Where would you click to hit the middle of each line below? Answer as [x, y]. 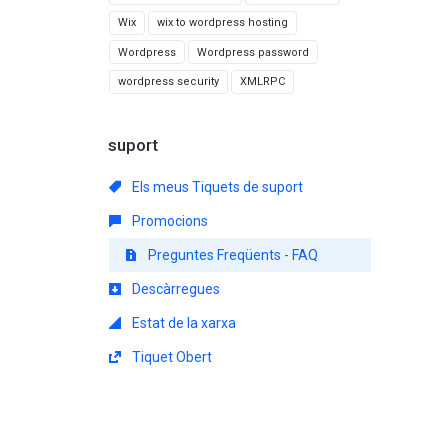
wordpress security [168, 81]
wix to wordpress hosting [222, 22]
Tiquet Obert [170, 356]
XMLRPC [262, 81]
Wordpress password [253, 52]
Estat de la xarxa [182, 322]
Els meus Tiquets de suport [216, 186]
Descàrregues [174, 288]
